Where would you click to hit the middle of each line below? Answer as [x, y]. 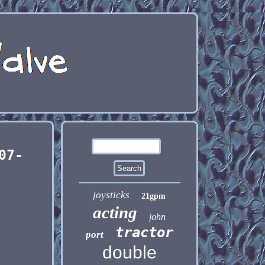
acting [115, 212]
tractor [144, 232]
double [129, 252]
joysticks [112, 195]
